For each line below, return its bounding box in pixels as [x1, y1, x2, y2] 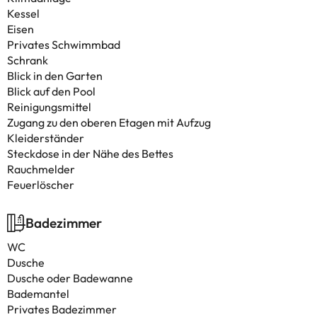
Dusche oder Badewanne [7, 271, 133, 285]
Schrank [7, 53, 48, 67]
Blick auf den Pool [7, 84, 96, 98]
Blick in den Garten [7, 69, 103, 83]
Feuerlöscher [7, 178, 74, 192]
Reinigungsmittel [7, 100, 91, 114]
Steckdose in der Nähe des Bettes [7, 146, 173, 161]
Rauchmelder [7, 162, 75, 176]
